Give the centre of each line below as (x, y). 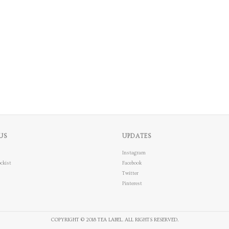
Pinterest (132, 184)
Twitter (130, 173)
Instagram (134, 153)
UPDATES (137, 136)
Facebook (132, 163)
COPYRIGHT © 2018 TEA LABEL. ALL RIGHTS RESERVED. (114, 220)
